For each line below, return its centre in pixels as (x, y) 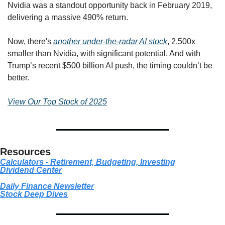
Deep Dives (45, 194)
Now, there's (30, 41)
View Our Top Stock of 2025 (57, 101)
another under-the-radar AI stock (110, 41)
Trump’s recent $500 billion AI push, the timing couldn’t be (110, 65)
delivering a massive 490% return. (68, 17)
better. (18, 77)
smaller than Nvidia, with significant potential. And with (104, 53)
